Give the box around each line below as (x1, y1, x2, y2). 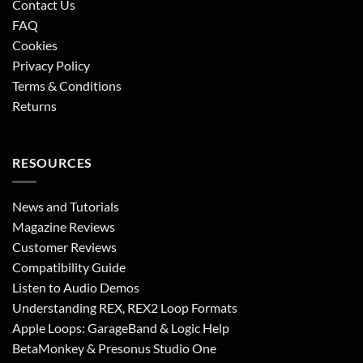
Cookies (12, 36, 58, 53)
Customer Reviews (12, 239, 117, 255)
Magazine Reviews (12, 219, 115, 235)
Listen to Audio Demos (12, 280, 139, 296)
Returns (12, 97, 57, 113)
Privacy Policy (12, 57, 90, 73)
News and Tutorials (12, 199, 119, 215)
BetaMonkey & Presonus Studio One (12, 340, 216, 357)
